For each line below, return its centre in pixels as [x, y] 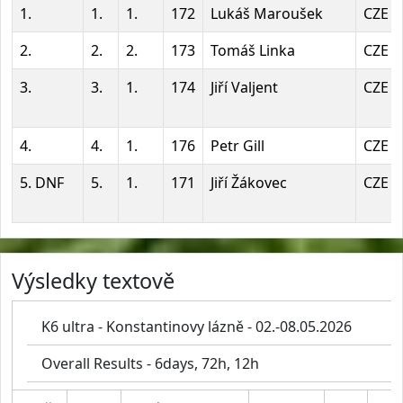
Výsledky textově [93, 281]
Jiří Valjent [244, 88]
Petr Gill [237, 146]
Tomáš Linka [253, 51]
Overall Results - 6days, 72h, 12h [150, 364]
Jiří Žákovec [249, 183]
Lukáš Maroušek [267, 14]
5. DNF [42, 183]
